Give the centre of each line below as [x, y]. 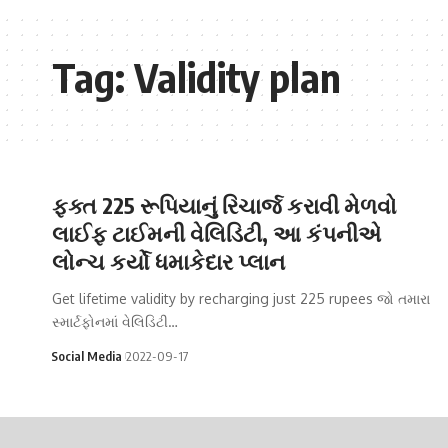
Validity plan [237, 76]
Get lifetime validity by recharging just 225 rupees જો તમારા [241, 298]
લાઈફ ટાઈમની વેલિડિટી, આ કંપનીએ [216, 232]
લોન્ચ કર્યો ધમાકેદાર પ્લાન [168, 260]
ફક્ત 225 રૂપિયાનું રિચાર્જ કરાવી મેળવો [224, 204]
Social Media [86, 355]
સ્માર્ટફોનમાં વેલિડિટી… [115, 321]
